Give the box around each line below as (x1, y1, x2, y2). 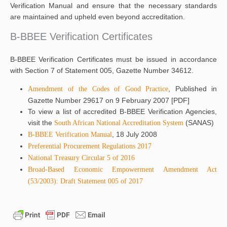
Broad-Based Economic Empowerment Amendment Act (28, 166, 217, 173)
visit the (28, 119, 54, 127)
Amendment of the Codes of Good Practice (28, 85, 168, 93)
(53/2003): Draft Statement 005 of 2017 (28, 177, 143, 185)
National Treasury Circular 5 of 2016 (28, 154, 135, 162)
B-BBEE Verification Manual (28, 131, 112, 138)
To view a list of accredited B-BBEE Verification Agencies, (28, 107, 217, 116)
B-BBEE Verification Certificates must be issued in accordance (10, 55, 217, 63)
